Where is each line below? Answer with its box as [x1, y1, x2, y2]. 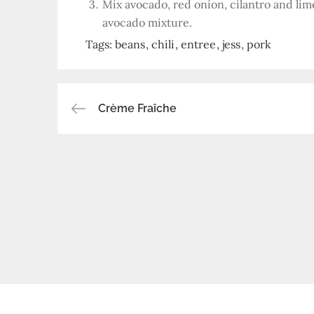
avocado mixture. [102, 15, 192, 29]
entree [181, 37, 216, 51]
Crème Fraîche [98, 102, 177, 115]
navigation [71, 138, 210, 172]
